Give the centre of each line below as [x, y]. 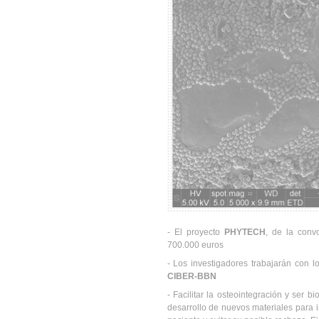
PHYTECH [245, 232]
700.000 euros [195, 245]
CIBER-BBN [192, 276]
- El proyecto [195, 232]
